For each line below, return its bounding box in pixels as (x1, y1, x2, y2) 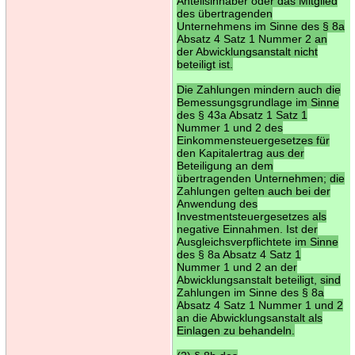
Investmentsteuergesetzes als (176, 209, 326, 223)
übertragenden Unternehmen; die (176, 171, 345, 185)
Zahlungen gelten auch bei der (176, 184, 330, 197)
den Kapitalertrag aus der (176, 146, 304, 159)
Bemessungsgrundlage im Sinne (176, 95, 339, 109)
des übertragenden (176, 6, 273, 20)
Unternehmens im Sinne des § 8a (176, 19, 345, 32)
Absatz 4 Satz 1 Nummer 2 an (176, 32, 327, 45)
